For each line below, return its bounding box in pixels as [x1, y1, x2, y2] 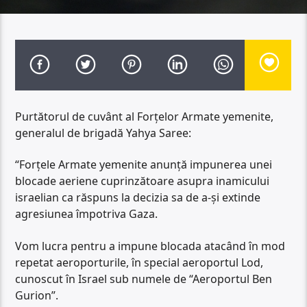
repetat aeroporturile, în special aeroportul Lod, [15, 254, 264, 270]
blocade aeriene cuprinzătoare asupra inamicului [15, 173, 270, 189]
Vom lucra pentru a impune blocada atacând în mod [15, 238, 286, 254]
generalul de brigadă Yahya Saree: [15, 125, 192, 140]
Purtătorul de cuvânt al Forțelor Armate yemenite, [15, 108, 274, 124]
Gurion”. [15, 287, 59, 303]
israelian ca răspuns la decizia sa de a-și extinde [15, 190, 261, 206]
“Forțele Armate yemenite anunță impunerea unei [15, 157, 273, 173]
